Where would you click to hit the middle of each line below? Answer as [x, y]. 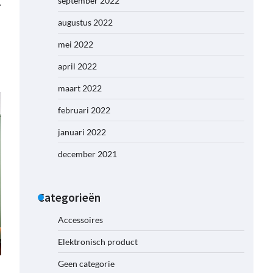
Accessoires [80, 220]
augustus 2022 [85, 22]
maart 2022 [80, 88]
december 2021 [87, 154]
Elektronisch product [98, 242]
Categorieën [69, 197]
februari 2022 [84, 110]
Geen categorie [86, 264]
